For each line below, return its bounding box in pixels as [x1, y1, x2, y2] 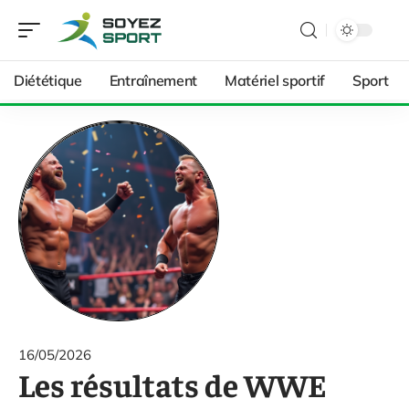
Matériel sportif [224, 71, 325, 89]
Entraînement [109, 71, 197, 89]
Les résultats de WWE [18, 363, 326, 404]
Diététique [14, 71, 82, 89]
